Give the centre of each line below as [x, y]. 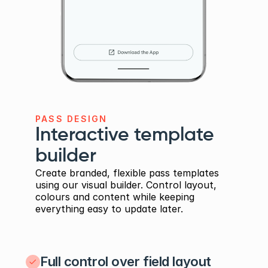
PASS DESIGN [71, 118]
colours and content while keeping [115, 197]
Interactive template [125, 135]
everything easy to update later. [109, 208]
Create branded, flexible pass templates [127, 173]
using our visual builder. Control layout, [126, 185]
